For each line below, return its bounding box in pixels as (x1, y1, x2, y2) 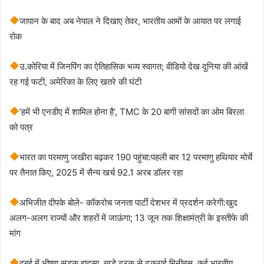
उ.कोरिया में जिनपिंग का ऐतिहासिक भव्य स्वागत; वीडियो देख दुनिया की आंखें (19, 60, 249, 72)
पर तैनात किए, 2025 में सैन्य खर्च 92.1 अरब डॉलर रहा (9, 166, 183, 178)
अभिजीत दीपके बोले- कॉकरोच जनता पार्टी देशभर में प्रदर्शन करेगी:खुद (19, 196, 238, 208)
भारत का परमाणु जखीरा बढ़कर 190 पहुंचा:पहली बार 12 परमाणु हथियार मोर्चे (19, 151, 253, 163)
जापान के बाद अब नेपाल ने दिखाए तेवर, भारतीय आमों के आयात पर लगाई (19, 15, 242, 27)
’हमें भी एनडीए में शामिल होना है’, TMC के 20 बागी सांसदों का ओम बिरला (19, 105, 245, 117)
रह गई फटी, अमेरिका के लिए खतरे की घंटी (9, 75, 141, 87)
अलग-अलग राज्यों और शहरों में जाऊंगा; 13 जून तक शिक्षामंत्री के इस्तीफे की (9, 212, 248, 223)
